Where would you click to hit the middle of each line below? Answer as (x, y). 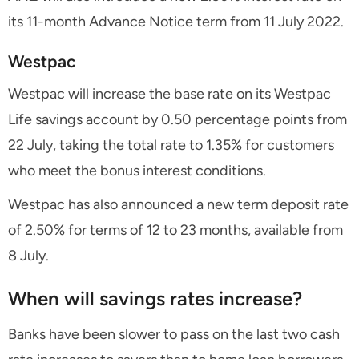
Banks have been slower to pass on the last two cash (174, 334)
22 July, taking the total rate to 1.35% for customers (171, 145)
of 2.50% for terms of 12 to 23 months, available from (175, 230)
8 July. (28, 255)
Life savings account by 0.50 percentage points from (177, 119)
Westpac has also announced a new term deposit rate (178, 204)
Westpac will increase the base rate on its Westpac (169, 93)
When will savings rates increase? (155, 298)
